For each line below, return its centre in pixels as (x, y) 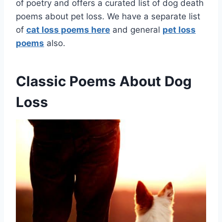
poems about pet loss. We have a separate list (108, 17)
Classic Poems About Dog (104, 82)
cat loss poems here (68, 30)
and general (136, 30)
